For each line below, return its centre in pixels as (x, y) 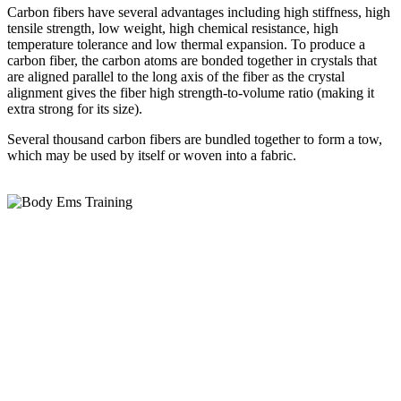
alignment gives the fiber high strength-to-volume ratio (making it (191, 93)
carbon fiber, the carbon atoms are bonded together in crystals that (192, 61)
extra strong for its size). (75, 109)
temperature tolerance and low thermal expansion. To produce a (186, 45)
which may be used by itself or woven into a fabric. (152, 156)
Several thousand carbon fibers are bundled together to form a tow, (195, 140)
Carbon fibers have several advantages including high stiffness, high (199, 13)
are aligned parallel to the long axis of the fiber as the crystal (176, 77)
